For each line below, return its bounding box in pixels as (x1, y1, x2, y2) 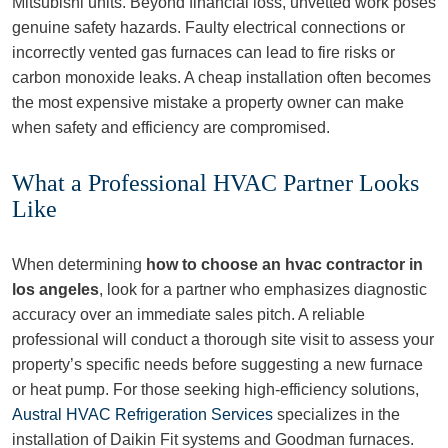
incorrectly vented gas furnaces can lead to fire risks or (12, 44, 395, 61)
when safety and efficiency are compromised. (12, 119, 330, 136)
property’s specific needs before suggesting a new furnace (12, 356, 423, 373)
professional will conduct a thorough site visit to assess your (12, 331, 434, 348)
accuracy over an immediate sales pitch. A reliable (12, 306, 365, 323)
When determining (12, 256, 146, 273)
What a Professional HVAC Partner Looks (12, 170, 419, 196)
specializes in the (273, 406, 400, 423)
